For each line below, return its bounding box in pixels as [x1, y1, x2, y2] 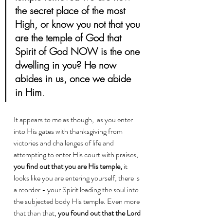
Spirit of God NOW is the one [15, 44, 143, 58]
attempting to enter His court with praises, [14, 148, 140, 160]
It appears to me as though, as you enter [14, 113, 134, 125]
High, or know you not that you [15, 17, 143, 31]
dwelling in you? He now [15, 58, 119, 72]
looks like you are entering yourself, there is [14, 172, 141, 183]
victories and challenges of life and [14, 137, 115, 148]
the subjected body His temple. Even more [14, 195, 141, 207]
